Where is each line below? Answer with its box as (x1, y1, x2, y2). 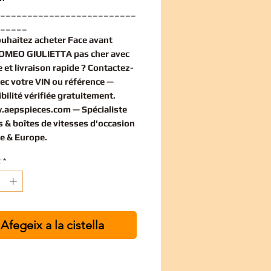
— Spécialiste (71, 103, 127, 114)
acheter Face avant (34, 34, 113, 45)
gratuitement (57, 90, 113, 100)
